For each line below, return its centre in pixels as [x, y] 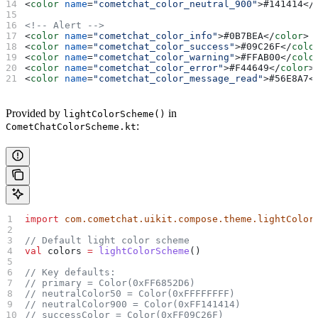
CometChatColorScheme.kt [71, 126]
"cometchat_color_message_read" [179, 78]
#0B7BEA [244, 35]
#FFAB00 [261, 57]
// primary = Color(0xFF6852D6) [110, 283]
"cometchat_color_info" [156, 35]
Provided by [34, 113]
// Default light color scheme [108, 240]
